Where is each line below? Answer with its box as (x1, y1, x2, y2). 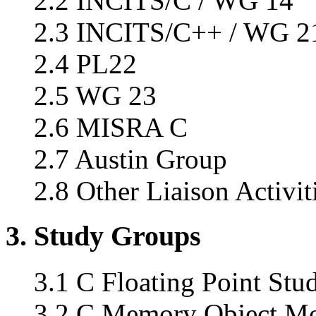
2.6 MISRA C (34, 111, 188, 142)
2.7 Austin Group (34, 143, 227, 174)
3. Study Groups (6, 220, 201, 253)
